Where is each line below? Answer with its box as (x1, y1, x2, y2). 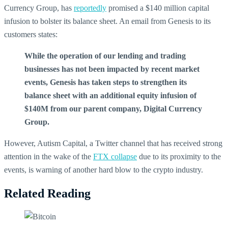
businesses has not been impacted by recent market (24, 65, 199, 74)
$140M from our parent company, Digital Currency (24, 104, 202, 113)
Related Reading (4, 187, 91, 201)
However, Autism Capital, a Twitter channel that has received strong (4, 139, 222, 148)
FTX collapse (93, 152, 137, 161)
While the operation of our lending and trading (24, 51, 186, 61)
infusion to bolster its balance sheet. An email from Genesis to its (4, 17, 211, 26)
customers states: (4, 30, 58, 39)
